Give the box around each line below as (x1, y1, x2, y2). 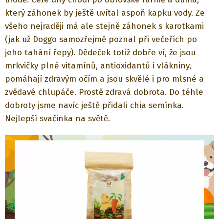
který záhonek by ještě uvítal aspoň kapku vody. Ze (5, 8, 205, 19)
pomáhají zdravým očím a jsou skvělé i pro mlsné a (5, 74, 204, 85)
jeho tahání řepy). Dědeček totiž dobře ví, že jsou (5, 47, 196, 58)
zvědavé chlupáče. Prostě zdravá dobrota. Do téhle (5, 87, 203, 98)
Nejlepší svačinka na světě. (5, 113, 110, 124)
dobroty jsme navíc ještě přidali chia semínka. (5, 100, 184, 111)
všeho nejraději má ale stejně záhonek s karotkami (5, 21, 204, 32)
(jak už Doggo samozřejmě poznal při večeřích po (5, 34, 197, 45)
